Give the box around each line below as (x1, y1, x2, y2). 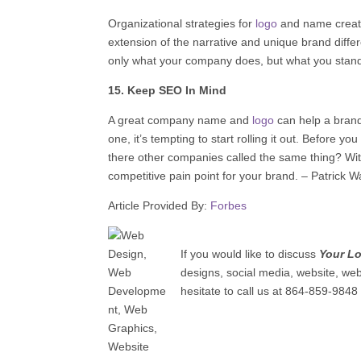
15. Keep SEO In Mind (108, 83, 227, 97)
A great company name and (108, 113, 253, 127)
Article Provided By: (108, 198, 211, 212)
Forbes (210, 198, 247, 212)
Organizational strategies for (108, 16, 256, 30)
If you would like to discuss (180, 247, 320, 260)
